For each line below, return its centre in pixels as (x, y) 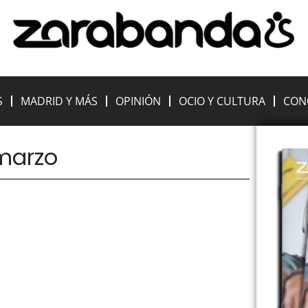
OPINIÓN (139, 101)
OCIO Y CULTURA (222, 101)
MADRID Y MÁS (59, 101)
